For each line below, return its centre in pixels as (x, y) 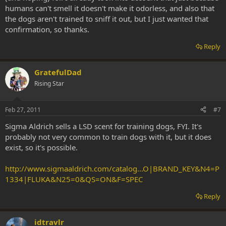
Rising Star (49, 83)
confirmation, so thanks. (47, 29)
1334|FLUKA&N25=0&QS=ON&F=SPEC (74, 179)
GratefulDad (58, 72)
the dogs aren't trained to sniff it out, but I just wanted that (107, 19)
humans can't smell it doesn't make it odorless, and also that (110, 8)
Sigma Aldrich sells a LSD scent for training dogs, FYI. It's (103, 126)
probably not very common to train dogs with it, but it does (108, 136)
